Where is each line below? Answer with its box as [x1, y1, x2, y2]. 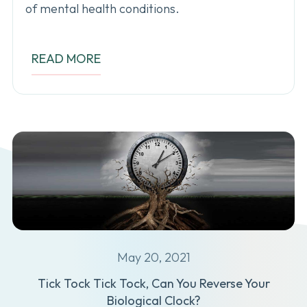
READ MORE [32, 50, 101, 66]
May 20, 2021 [116, 249, 191, 265]
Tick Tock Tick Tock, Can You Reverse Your [37, 275, 270, 291]
